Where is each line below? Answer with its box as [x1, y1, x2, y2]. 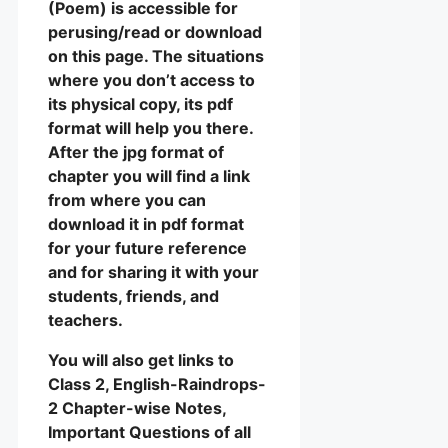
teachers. [48, 309, 123, 330]
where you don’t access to [48, 69, 255, 90]
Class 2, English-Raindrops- [48, 373, 266, 394]
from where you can [48, 189, 206, 210]
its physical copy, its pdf [48, 93, 233, 114]
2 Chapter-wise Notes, [48, 397, 226, 418]
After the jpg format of [48, 141, 224, 162]
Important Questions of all [48, 421, 251, 442]
